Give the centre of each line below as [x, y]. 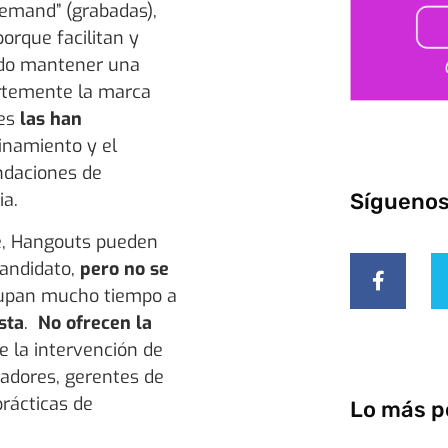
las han [51, 119]
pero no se [124, 268]
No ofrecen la [95, 322]
